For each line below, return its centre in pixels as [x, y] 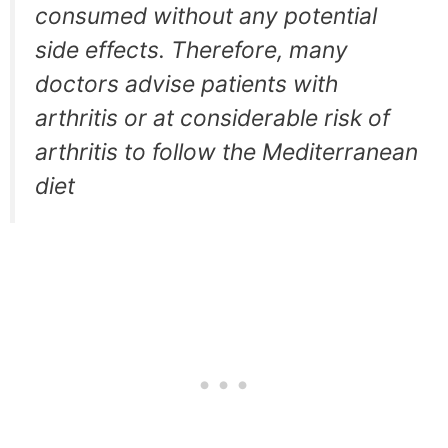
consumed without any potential [206, 16]
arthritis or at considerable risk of [212, 118]
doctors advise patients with [186, 84]
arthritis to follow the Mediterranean [226, 152]
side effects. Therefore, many [191, 50]
